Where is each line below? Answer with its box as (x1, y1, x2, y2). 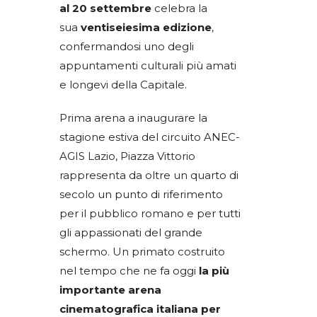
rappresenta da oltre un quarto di (59, 168, 238, 183)
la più (199, 264, 229, 278)
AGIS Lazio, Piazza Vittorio (59, 149, 195, 163)
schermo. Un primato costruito (59, 245, 225, 259)
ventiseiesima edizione (81, 21, 212, 35)
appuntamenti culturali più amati (59, 59, 236, 73)
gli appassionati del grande (59, 226, 202, 240)
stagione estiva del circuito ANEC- (59, 130, 240, 144)
